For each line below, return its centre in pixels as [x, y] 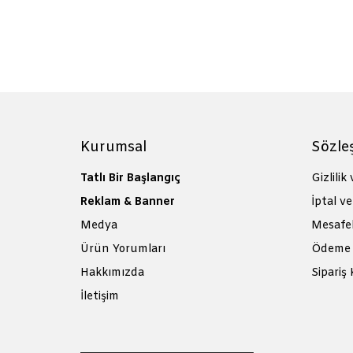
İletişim [100, 296]
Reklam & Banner [128, 202]
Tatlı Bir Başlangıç [130, 178]
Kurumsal [113, 147]
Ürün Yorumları [123, 249]
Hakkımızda [112, 273]
